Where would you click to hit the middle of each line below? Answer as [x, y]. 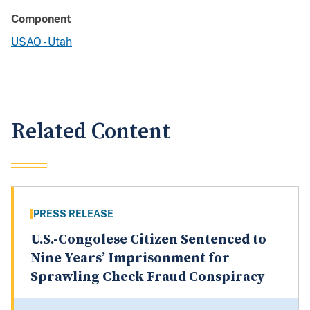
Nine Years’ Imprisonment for [130, 259]
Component [41, 19]
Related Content [91, 132]
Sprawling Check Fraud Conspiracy [147, 277]
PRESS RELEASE [73, 214]
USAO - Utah [42, 42]
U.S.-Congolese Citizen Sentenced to [148, 240]
